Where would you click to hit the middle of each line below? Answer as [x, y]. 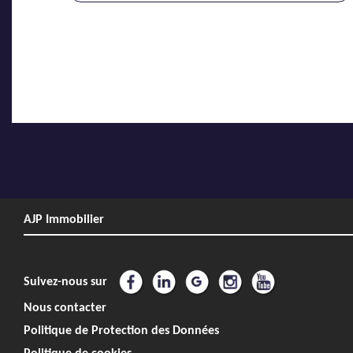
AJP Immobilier [64, 219]
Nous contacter [65, 308]
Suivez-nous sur [67, 282]
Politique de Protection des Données [121, 331]
